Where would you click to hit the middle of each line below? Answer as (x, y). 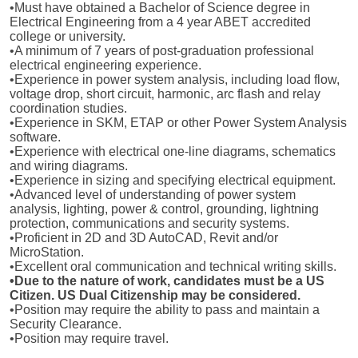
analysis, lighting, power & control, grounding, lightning (164, 209)
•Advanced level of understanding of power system (153, 195)
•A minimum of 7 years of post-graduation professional (162, 51)
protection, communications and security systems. (149, 224)
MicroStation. (47, 253)
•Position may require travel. (89, 339)
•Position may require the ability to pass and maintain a (165, 310)
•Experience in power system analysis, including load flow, (175, 80)
